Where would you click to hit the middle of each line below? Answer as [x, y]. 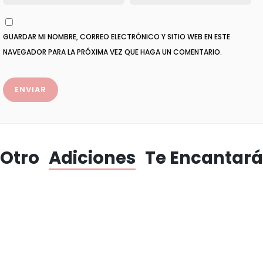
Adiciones [92, 158]
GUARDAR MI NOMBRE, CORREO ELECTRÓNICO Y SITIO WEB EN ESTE [117, 37]
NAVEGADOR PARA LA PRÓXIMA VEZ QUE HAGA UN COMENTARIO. [112, 52]
